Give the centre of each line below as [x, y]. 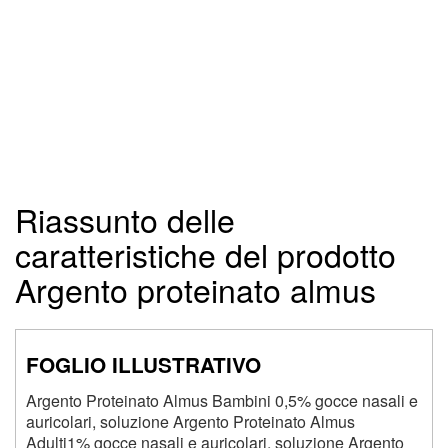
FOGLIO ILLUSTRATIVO [143, 365]
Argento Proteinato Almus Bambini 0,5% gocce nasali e [222, 401]
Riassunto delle [125, 219]
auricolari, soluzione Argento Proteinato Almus [190, 422]
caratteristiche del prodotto [205, 254]
